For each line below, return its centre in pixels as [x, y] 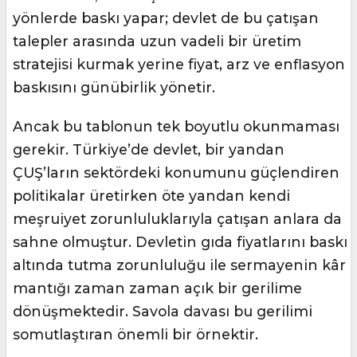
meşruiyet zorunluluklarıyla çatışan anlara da [177, 219]
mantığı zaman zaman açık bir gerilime [157, 288]
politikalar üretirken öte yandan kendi [151, 196]
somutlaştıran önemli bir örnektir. [135, 335]
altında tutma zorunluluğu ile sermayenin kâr [179, 265]
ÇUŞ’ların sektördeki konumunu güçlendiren [176, 173]
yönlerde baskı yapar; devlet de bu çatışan [166, 18]
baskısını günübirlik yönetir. [114, 88]
